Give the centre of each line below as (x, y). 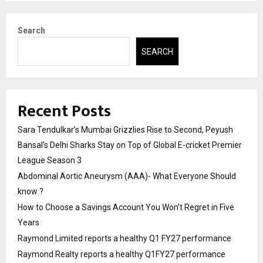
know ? (31, 191)
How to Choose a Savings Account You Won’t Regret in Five (126, 207)
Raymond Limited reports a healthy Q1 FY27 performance (124, 238)
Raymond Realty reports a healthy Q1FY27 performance (122, 254)
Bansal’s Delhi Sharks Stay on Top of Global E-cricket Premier (130, 145)
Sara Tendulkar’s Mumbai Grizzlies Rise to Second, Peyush (125, 129)
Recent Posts (64, 111)
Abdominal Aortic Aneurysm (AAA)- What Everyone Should (127, 176)
